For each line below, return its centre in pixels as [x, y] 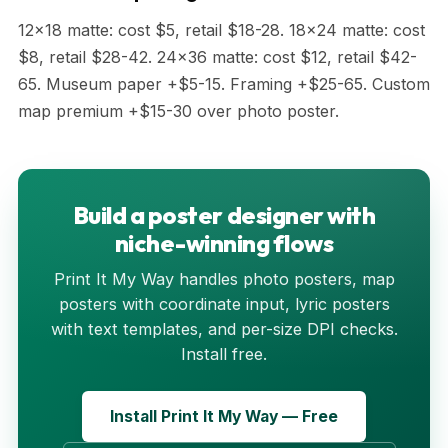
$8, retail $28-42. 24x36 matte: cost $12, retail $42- [217, 56]
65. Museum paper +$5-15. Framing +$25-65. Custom [224, 83]
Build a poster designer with [224, 214]
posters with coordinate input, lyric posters [224, 303]
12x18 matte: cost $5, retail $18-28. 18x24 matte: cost [221, 29]
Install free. [224, 353]
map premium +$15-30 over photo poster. [178, 110]
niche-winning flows [224, 242]
